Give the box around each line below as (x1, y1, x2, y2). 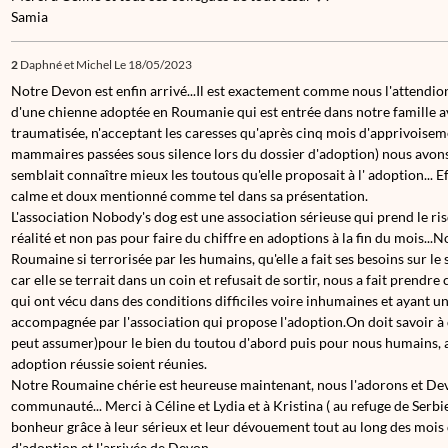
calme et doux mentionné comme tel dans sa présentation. (11, 187, 368, 204)
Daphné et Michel (20, 57, 112, 72)
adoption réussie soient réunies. (11, 355, 207, 372)
